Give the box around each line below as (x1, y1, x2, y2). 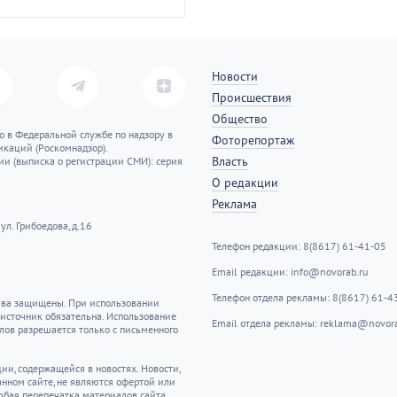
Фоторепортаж (212, 132, 294, 148)
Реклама (212, 196, 257, 212)
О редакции (212, 175, 278, 191)
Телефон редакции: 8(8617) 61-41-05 (212, 239, 386, 253)
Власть (212, 153, 248, 169)
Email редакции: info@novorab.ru (212, 265, 368, 278)
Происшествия (212, 90, 292, 105)
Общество (212, 111, 268, 127)
